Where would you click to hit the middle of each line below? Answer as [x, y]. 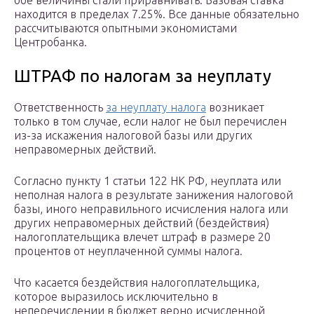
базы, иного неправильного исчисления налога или [151, 209]
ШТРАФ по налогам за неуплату [143, 76]
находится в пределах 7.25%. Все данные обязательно [157, 14]
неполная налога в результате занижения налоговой [153, 195]
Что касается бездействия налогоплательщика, [137, 283]
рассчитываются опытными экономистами [125, 28]
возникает [235, 108]
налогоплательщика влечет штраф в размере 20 [142, 237]
